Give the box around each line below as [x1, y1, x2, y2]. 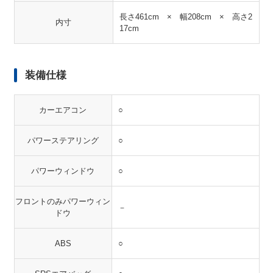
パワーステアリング [27, 136, 99, 145]
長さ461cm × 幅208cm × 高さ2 [119, 12, 252, 21]
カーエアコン [39, 105, 87, 115]
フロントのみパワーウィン [15, 197, 111, 206]
